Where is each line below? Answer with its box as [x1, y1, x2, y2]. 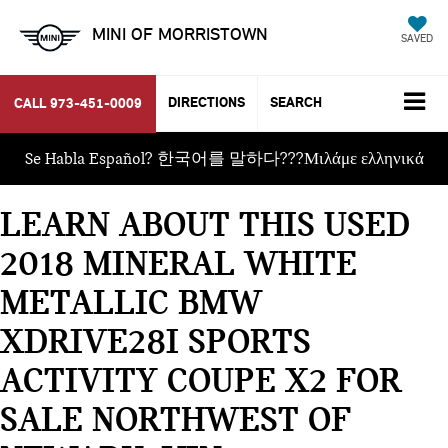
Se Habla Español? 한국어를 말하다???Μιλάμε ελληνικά [24, 148, 424, 168]
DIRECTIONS [168, 94, 245, 112]
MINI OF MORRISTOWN [92, 23, 268, 45]
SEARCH [270, 94, 322, 112]
